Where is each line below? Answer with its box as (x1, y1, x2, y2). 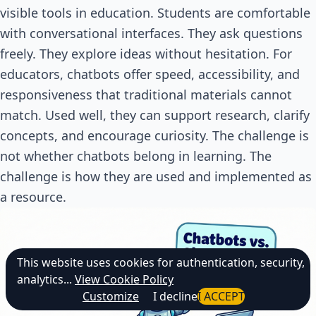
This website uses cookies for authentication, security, (17, 255, 305, 270)
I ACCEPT (197, 288, 245, 304)
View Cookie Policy (75, 272, 174, 287)
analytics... (17, 272, 72, 287)
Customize (83, 288, 139, 304)
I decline (153, 288, 197, 304)
